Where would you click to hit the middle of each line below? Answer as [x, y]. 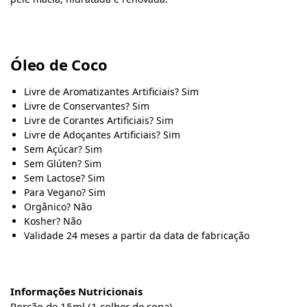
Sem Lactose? [54, 177]
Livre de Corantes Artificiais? [89, 120]
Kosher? [42, 221]
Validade [45, 235]
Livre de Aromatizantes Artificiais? [101, 91]
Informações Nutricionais [76, 292]
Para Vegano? [55, 192]
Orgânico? [47, 206]
